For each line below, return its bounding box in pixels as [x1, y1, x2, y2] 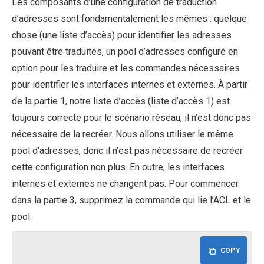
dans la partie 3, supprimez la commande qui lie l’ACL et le [12, 194, 251, 206]
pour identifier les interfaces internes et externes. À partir [12, 79, 247, 91]
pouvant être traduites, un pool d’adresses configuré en [12, 46, 238, 58]
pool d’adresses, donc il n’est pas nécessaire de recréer [12, 145, 243, 157]
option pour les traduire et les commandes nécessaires [12, 62, 240, 74]
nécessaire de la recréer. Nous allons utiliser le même [12, 128, 233, 140]
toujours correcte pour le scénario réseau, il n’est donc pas [12, 112, 251, 124]
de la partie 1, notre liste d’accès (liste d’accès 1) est [12, 95, 230, 107]
